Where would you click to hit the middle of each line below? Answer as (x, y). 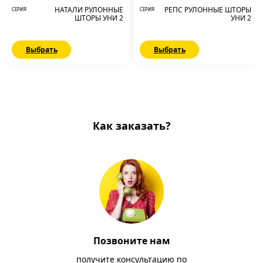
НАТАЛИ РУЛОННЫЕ (89, 10)
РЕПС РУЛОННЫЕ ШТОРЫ (208, 10)
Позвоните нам (131, 241)
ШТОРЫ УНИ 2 (99, 18)
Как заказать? (131, 126)
